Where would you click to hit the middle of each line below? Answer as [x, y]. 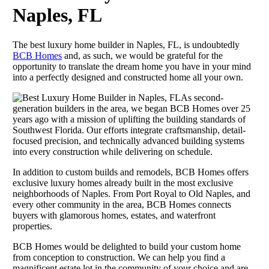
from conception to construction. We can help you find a [119, 257]
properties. [32, 226]
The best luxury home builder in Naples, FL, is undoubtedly [126, 44]
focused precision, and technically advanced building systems [128, 141]
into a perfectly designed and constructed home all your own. [128, 77]
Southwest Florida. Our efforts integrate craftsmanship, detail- [129, 130]
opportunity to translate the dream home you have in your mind [132, 66]
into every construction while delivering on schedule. [113, 151]
